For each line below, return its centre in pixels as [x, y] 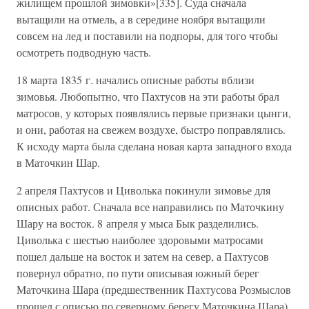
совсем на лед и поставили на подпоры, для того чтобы [147, 36]
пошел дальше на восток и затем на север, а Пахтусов [143, 256]
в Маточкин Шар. [58, 162]
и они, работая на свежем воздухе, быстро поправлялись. [151, 129]
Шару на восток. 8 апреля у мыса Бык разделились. [138, 223]
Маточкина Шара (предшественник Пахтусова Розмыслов [154, 289]
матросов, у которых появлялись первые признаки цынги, [154, 113]
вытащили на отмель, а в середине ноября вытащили [141, 19]
